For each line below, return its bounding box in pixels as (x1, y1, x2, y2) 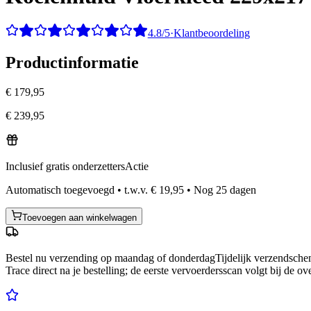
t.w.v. (124, 184, 148, 196)
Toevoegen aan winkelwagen (22, 212, 137, 224)
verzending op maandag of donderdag (49, 252, 215, 264)
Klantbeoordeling (173, 27, 250, 40)
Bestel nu (6, 252, 47, 264)
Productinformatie (6, 53, 139, 72)
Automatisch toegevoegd (6, 184, 115, 196)
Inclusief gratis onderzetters (6, 160, 125, 173)
